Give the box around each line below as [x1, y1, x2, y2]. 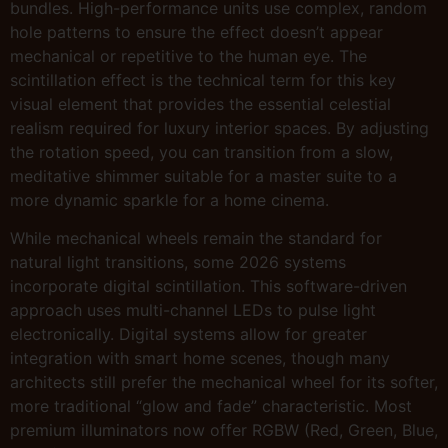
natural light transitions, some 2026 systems [10, 252, 346, 273]
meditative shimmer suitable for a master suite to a [10, 165, 397, 186]
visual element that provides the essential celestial [10, 93, 391, 114]
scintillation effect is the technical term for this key [10, 69, 396, 90]
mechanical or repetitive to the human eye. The [10, 45, 367, 66]
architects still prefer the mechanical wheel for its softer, [10, 372, 438, 393]
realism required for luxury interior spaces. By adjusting [10, 117, 429, 138]
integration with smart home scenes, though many [10, 348, 390, 369]
